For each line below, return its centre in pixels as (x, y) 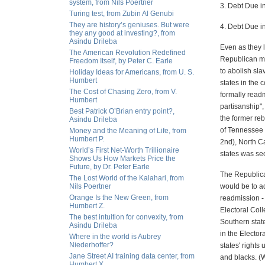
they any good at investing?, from (122, 33)
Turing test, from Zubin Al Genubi (122, 14)
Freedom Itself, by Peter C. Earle (121, 61)
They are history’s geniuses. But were (129, 25)
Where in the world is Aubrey (115, 237)
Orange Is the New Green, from (119, 198)
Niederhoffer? (91, 245)
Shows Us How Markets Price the (122, 159)
